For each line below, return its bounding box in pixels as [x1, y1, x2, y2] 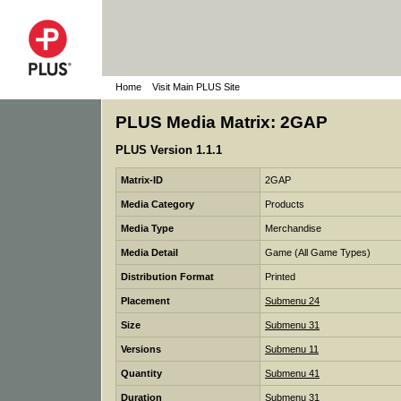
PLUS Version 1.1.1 [115, 142, 222, 157]
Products [265, 198, 304, 209]
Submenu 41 [265, 367, 320, 379]
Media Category [121, 198, 194, 209]
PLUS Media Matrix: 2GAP [115, 113, 328, 132]
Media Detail [121, 246, 178, 258]
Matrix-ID [121, 174, 163, 185]
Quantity [121, 367, 162, 379]
